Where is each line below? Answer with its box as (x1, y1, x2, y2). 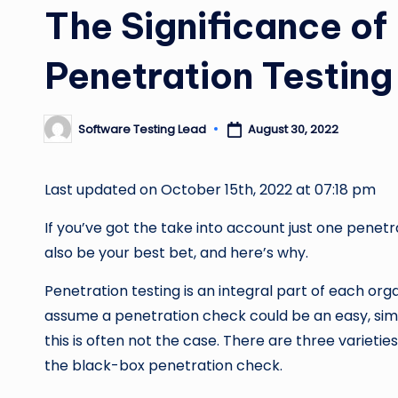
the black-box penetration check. (44, 355, 283, 377)
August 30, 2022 (247, 120, 338, 138)
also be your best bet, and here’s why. (44, 243, 308, 264)
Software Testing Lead (78, 120, 206, 138)
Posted (44, 125, 84, 143)
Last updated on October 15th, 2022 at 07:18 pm (44, 179, 376, 201)
